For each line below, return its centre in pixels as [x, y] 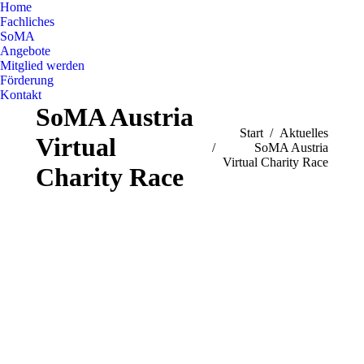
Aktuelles [304, 132]
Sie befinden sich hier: [262, 132]
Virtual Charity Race [275, 162]
